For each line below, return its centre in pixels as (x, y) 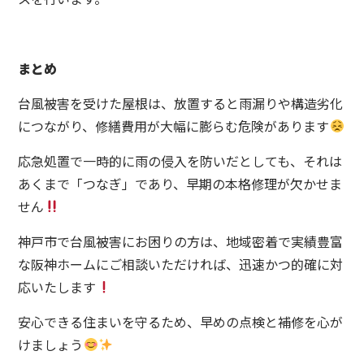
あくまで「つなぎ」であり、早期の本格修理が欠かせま (180, 183)
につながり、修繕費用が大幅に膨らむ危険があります (174, 126)
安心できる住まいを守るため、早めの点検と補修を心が (181, 321)
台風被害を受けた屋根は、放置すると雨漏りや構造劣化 (181, 103)
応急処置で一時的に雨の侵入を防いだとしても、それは (180, 160)
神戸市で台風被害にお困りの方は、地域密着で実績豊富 (181, 241)
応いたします (57, 286)
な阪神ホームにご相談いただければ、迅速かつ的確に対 (181, 264)
